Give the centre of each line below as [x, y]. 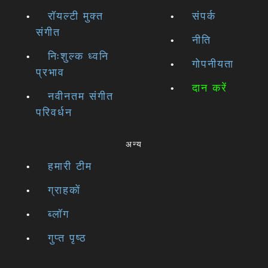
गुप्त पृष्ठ [67, 238]
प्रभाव [50, 73]
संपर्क [204, 16]
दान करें [210, 88]
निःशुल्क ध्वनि [78, 57]
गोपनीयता [213, 64]
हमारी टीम [70, 167]
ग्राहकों [64, 191]
